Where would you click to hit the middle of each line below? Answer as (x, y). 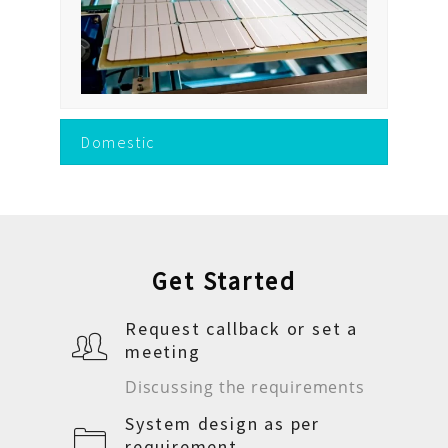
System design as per (223, 424)
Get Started (224, 281)
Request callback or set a (242, 329)
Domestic (118, 142)
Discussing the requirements (245, 387)
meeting (163, 352)
